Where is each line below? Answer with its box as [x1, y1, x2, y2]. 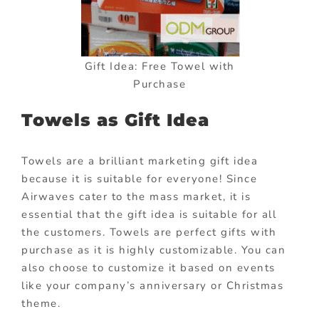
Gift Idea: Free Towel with [84, 59, 235, 74]
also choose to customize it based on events [21, 260, 276, 275]
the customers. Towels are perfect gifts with [21, 224, 276, 239]
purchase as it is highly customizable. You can [21, 242, 286, 257]
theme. [21, 296, 61, 310]
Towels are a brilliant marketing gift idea [21, 153, 258, 168]
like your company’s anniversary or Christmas [21, 278, 283, 293]
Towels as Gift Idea [21, 110, 209, 131]
